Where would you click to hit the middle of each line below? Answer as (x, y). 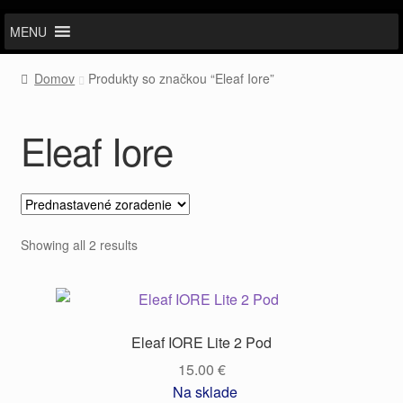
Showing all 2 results (79, 245)
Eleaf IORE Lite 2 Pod (201, 342)
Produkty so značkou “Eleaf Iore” (182, 78)
